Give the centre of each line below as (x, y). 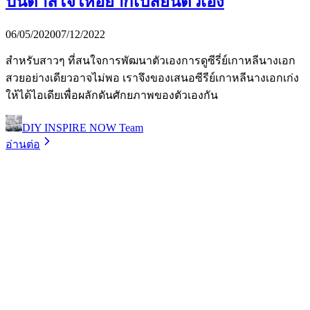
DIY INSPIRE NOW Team (83, 127)
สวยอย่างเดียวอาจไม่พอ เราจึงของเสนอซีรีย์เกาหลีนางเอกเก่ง (152, 77)
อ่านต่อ (23, 144)
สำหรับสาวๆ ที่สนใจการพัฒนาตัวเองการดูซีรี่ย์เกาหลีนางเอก (151, 60)
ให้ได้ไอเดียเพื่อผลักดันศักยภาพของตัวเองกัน (112, 95)
